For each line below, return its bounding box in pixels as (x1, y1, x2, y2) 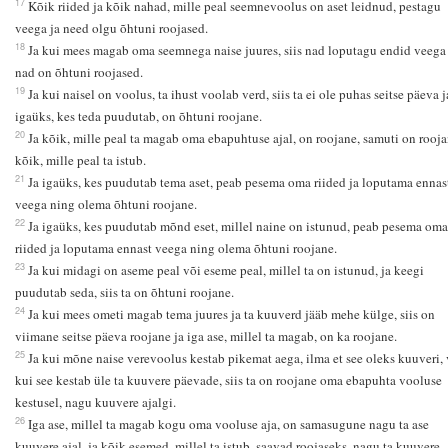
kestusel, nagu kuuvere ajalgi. (14, 393, 176, 412)
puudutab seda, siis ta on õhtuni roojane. (14, 283, 234, 302)
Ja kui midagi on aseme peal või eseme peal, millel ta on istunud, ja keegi (27, 261, 424, 280)
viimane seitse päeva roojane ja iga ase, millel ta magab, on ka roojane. (14, 327, 397, 346)
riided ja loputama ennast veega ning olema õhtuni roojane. (14, 239, 337, 258)
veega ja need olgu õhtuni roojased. (14, 19, 208, 38)
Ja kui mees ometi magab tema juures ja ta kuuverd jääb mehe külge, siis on (27, 305, 435, 324)
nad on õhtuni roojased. (14, 63, 143, 82)
